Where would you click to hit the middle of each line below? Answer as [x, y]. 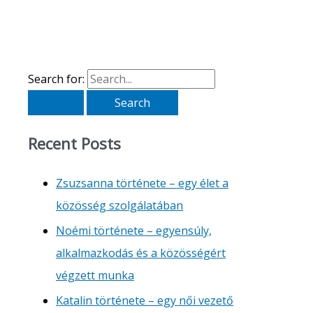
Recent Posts [74, 144]
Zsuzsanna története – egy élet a [142, 183]
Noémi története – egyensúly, [134, 230]
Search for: [56, 79]
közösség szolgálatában [119, 205]
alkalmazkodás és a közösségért [141, 253]
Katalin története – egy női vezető [145, 300]
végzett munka [95, 275]
